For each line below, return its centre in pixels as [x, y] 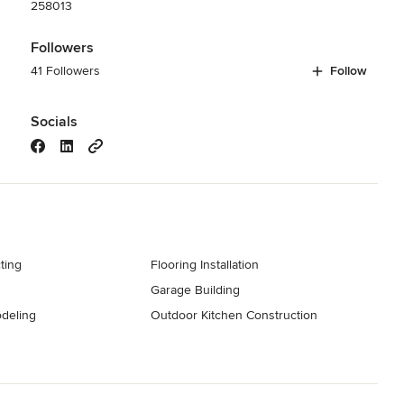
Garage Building [196, 289]
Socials [54, 121]
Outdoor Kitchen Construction [234, 315]
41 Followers [65, 70]
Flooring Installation [205, 264]
